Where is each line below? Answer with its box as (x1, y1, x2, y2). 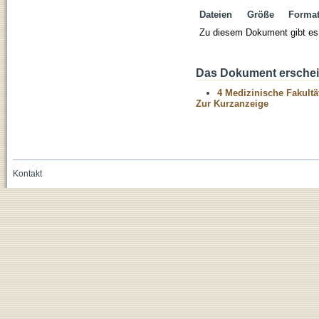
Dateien (199, 9, 232, 21)
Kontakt (12, 169, 42, 179)
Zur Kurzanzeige (196, 98, 268, 110)
